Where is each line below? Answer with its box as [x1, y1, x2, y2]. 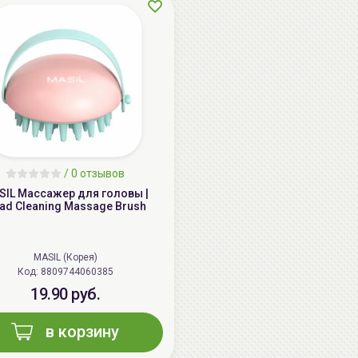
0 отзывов [71, 167, 125, 181]
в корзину [46, 322, 119, 342]
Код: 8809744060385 [40, 266, 113, 278]
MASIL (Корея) [33, 252, 97, 264]
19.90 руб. [30, 284, 100, 304]
